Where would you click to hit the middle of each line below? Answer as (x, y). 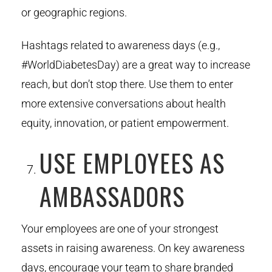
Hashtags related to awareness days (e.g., (121, 45)
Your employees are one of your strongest (120, 228)
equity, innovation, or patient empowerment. (125, 123)
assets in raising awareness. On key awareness (133, 248)
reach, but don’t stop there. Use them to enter (127, 84)
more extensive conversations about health (124, 103)
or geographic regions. (74, 12)
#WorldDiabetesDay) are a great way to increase (136, 64)
